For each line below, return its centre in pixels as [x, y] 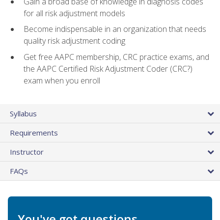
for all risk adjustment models [74, 13]
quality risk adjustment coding [74, 41]
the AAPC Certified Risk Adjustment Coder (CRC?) [108, 69]
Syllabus [23, 114]
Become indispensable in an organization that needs [115, 29]
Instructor [27, 152]
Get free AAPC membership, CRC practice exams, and [116, 57]
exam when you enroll [62, 81]
